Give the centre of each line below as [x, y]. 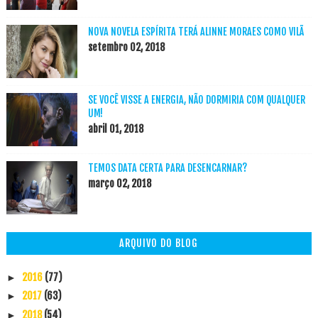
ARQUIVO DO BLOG [159, 243]
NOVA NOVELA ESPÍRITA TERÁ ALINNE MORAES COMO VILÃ [196, 32]
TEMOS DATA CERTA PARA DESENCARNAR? [167, 168]
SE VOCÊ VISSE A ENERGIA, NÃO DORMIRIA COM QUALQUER [196, 100]
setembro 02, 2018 [126, 48]
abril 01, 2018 [115, 129]
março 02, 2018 [119, 184]
